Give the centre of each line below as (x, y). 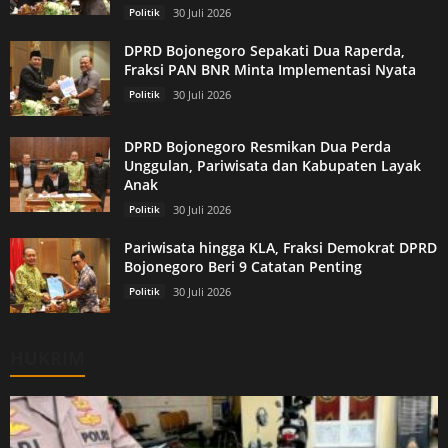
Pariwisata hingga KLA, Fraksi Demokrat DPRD (280, 248)
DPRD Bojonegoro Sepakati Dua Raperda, (264, 51)
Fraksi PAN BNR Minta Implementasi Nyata (270, 70)
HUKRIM (47, 358)
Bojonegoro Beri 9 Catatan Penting (243, 267)
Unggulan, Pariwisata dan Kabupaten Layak (272, 166)
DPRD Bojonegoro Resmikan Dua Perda (257, 147)
